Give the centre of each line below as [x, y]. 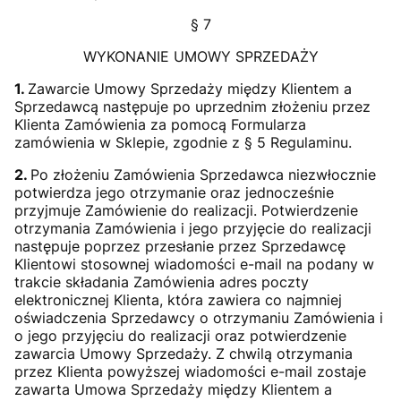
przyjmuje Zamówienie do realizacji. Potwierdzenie [186, 210]
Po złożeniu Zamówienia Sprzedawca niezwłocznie [203, 175]
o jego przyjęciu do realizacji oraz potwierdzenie [180, 336]
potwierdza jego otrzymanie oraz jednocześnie [174, 192]
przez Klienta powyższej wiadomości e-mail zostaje [190, 371]
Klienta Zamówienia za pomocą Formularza [160, 124]
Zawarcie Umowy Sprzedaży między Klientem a [190, 89]
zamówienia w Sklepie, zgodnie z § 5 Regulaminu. [183, 142]
